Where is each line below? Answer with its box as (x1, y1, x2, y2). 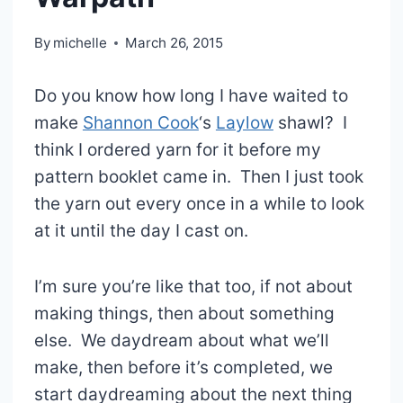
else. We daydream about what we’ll (33, 329, 329, 351)
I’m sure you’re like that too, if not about (33, 275, 353, 297)
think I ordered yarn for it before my (33, 139, 321, 160)
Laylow (215, 112, 273, 133)
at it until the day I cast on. (33, 219, 248, 241)
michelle (53, 33, 108, 51)
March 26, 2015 (125, 33, 224, 51)
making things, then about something (33, 302, 335, 324)
